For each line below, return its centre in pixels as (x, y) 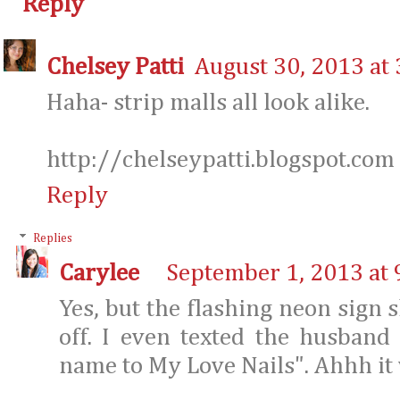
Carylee (99, 274)
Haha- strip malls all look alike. (208, 103)
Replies (53, 239)
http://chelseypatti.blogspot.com (221, 160)
